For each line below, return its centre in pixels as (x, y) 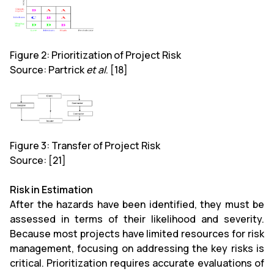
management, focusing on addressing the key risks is (137, 248)
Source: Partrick (48, 69)
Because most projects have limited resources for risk (137, 233)
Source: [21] (38, 160)
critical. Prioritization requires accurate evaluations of (137, 263)
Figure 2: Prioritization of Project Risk (95, 55)
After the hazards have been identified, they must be (137, 204)
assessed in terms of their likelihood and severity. (137, 219)
